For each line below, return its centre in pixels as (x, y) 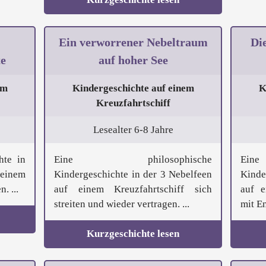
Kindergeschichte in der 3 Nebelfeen (133, 175)
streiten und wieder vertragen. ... (122, 204)
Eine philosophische (133, 160)
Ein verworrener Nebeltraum (133, 42)
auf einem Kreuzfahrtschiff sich (133, 189)
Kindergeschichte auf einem (133, 88)
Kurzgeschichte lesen (133, 234)
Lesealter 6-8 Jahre (133, 130)
